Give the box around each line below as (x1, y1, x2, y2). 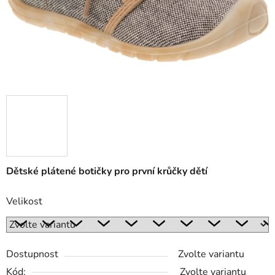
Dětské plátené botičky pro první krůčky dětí (6, 165, 207, 179)
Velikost (6, 195, 42, 209)
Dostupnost (6, 247, 58, 261)
